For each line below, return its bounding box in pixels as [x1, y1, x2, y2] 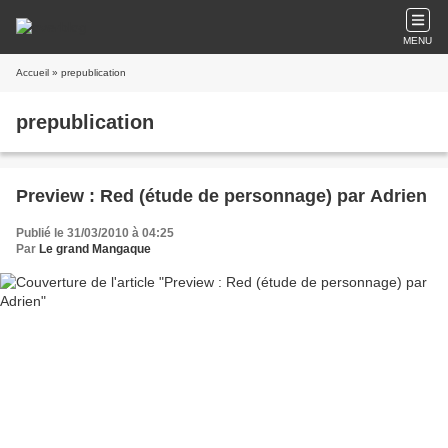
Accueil [16, 67, 49, 78]
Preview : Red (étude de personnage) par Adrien [16, 186, 427, 206]
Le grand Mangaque [39, 242, 151, 256]
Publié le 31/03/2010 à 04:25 [16, 226, 174, 240]
